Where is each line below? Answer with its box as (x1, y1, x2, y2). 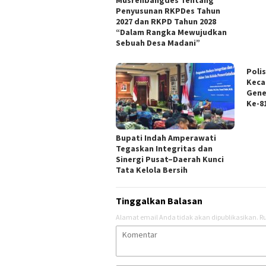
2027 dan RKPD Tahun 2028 (116, 15, 216, 27)
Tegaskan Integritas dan (116, 142, 213, 154)
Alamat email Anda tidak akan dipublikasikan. (116, 212, 258, 221)
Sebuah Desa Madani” (116, 37, 200, 48)
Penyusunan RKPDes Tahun (116, 5, 220, 16)
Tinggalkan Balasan (116, 194, 202, 207)
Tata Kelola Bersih (116, 164, 188, 175)
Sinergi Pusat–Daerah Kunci (116, 153, 224, 164)
